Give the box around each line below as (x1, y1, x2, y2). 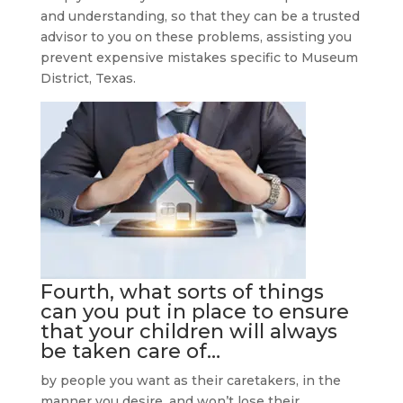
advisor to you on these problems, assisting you (40, 29, 352, 45)
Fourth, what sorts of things (40, 280, 324, 304)
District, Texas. (40, 70, 136, 86)
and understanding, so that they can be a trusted (40, 8, 360, 24)
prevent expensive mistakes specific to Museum (40, 49, 358, 66)
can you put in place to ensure (40, 300, 349, 324)
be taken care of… (40, 339, 220, 363)
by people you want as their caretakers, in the (40, 372, 341, 389)
